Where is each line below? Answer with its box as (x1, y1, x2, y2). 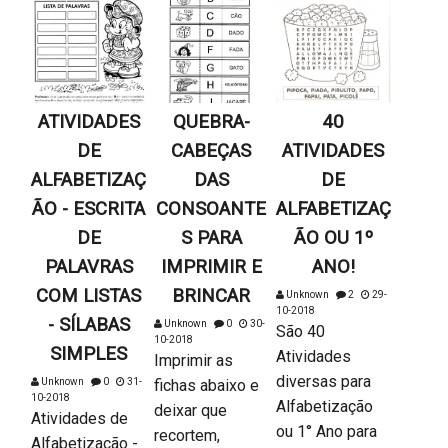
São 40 (275, 322, 325, 342)
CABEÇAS (171, 140, 252, 163)
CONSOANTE (156, 198, 267, 221)
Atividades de (31, 409, 129, 429)
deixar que (153, 401, 227, 421)
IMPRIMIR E (160, 256, 262, 279)
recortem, (153, 426, 220, 446)
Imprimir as (153, 351, 233, 371)
